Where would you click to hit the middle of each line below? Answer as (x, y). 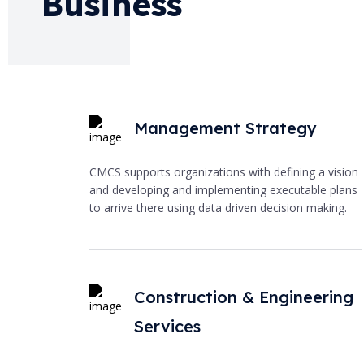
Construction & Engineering (244, 297)
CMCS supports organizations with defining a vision (224, 171)
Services (167, 326)
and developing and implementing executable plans (223, 189)
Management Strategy (225, 128)
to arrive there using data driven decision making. (218, 207)
